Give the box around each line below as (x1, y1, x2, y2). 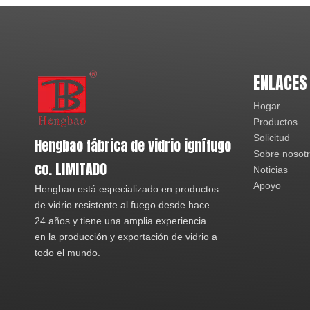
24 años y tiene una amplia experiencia (35, 215, 206, 226)
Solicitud (253, 132, 290, 143)
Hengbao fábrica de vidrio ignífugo (35, 135, 231, 156)
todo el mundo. (35, 247, 100, 258)
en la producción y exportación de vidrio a (35, 231, 217, 242)
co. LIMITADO (35, 158, 107, 180)
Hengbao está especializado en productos (35, 183, 219, 194)
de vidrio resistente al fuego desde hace (35, 199, 210, 210)
